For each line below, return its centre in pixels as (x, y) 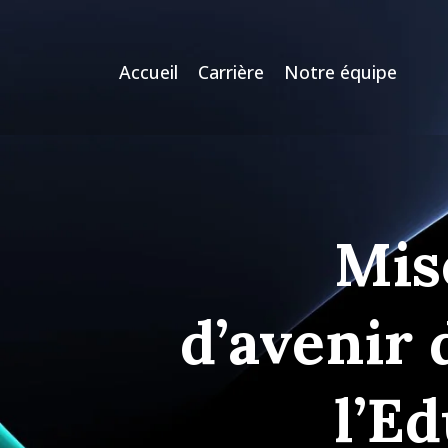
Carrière (231, 71)
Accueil (149, 71)
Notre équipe (341, 71)
